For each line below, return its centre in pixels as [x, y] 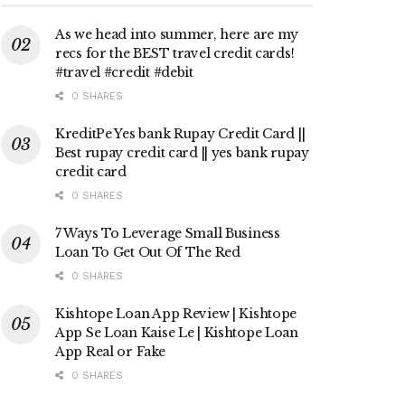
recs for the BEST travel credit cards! [175, 54]
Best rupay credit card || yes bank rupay [182, 153]
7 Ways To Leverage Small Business [168, 234]
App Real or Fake [110, 352]
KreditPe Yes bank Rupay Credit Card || [180, 134]
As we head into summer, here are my [177, 35]
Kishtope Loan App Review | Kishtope [176, 314]
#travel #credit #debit [124, 73]
